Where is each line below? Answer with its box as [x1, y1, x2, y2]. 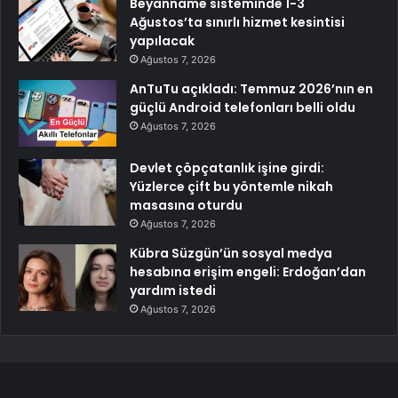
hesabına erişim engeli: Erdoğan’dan [130, 262, 366, 281]
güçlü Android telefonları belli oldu [130, 98, 355, 116]
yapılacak [130, 31, 195, 50]
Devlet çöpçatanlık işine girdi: [130, 158, 324, 177]
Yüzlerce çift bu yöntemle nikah [130, 177, 333, 195]
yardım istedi [130, 281, 216, 299]
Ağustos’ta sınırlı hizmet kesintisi [130, 12, 345, 31]
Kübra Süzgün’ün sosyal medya [130, 243, 332, 262]
